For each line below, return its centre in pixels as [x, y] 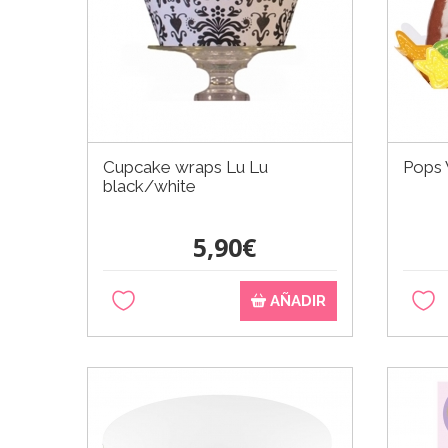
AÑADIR [296, 300]
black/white [149, 185]
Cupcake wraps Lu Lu [185, 166]
